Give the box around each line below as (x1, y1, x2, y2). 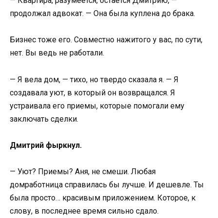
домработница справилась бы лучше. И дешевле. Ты (10, 180, 204, 189)
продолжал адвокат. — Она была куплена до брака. (10, 9, 195, 18)
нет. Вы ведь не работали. (10, 48, 104, 58)
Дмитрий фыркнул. (10, 140, 82, 150)
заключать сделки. (10, 114, 78, 124)
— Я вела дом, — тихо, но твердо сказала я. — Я (10, 74, 179, 84)
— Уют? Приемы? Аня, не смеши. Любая (10, 166, 156, 176)
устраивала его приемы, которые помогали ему (10, 101, 184, 110)
